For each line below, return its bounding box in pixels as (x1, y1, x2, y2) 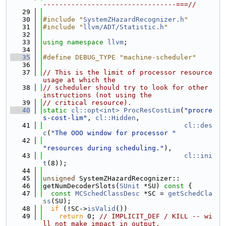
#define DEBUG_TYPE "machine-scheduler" (43, 53, 196, 61)
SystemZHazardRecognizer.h (83, 16, 184, 23)
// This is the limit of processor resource (43, 69, 212, 76)
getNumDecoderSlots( (43, 182, 120, 190)
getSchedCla (168, 190, 212, 197)
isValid (87, 205, 116, 212)
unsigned (43, 175, 75, 182)
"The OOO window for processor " (51, 129, 176, 137)
